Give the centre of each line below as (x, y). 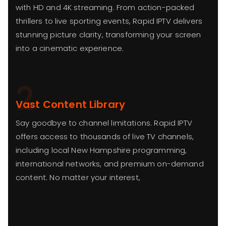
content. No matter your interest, (78, 177)
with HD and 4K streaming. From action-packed (105, 7)
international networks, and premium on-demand (110, 164)
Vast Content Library (70, 104)
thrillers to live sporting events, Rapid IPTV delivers (109, 21)
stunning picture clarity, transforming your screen (108, 35)
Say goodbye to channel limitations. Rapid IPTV (104, 123)
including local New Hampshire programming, (101, 150)
